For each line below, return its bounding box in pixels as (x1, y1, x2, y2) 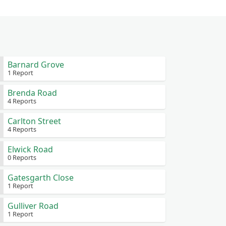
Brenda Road (7, 87, 57, 98)
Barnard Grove (7, 59, 64, 70)
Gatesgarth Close (7, 172, 74, 183)
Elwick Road (7, 144, 53, 155)
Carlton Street (7, 116, 61, 127)
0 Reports (7, 153, 36, 162)
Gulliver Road (7, 200, 59, 211)
